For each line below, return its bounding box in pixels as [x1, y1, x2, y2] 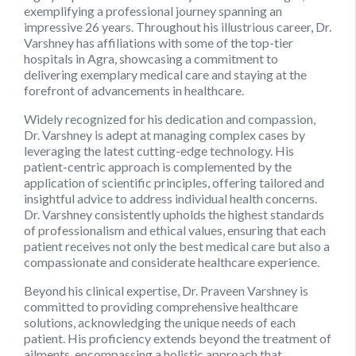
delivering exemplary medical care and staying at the [24, 67, 307, 83]
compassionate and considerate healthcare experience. [24, 254, 319, 270]
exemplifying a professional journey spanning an [24, 3, 282, 19]
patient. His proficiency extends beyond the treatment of [24, 331, 331, 346]
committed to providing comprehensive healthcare [24, 299, 298, 315]
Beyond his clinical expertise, [24, 283, 182, 299]
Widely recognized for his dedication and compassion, [24, 111, 315, 127]
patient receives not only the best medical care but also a [24, 238, 330, 254]
